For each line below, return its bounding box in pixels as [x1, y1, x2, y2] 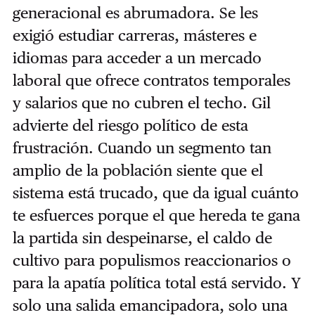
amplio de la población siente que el [12, 160, 263, 179]
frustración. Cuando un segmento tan [12, 138, 271, 157]
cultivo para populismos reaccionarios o [12, 250, 291, 269]
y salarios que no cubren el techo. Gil [12, 93, 271, 112]
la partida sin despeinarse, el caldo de [12, 228, 272, 247]
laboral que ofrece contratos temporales [12, 70, 290, 89]
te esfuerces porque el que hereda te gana [12, 205, 300, 224]
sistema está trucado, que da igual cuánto [12, 183, 299, 202]
